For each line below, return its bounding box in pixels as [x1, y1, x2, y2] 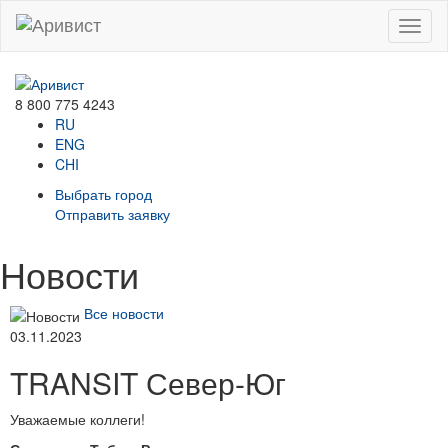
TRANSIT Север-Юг [10, 360, 286, 404]
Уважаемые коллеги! [10, 408, 145, 429]
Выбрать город [55, 184, 152, 205]
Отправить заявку [55, 204, 170, 225]
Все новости [84, 303, 164, 324]
